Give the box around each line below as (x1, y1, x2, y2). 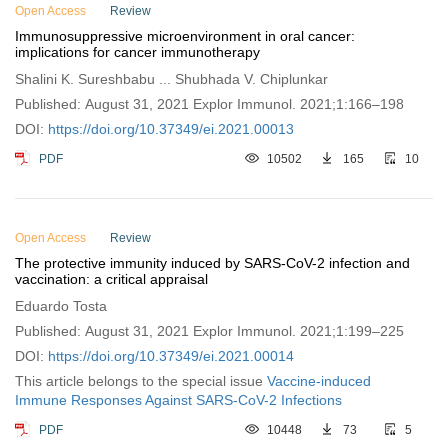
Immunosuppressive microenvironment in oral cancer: (15, 28, 355, 44)
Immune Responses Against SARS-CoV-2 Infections (15, 392, 342, 408)
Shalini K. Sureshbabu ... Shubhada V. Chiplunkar (15, 71, 328, 87)
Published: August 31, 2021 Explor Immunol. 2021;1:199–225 (15, 323, 404, 339)
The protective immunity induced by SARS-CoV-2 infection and (15, 255, 410, 271)
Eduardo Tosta (15, 298, 107, 314)
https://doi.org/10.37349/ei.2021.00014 (48, 348, 294, 364)
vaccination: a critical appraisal (15, 271, 208, 287)
